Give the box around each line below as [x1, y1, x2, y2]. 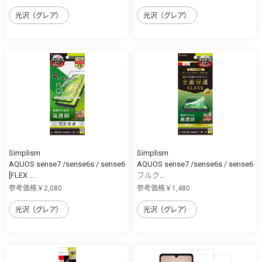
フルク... [137, 171, 165, 180]
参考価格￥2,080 [9, 184, 62, 193]
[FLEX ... [9, 171, 35, 180]
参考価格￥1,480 [137, 184, 190, 193]
